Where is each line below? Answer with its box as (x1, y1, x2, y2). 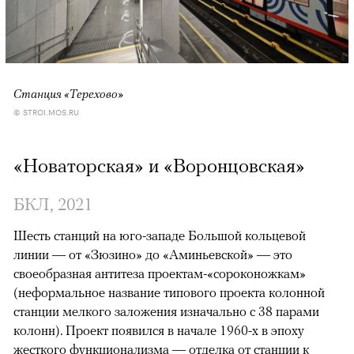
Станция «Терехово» (13, 85, 123, 100)
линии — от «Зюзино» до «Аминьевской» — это (13, 246, 292, 262)
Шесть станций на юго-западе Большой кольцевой (13, 227, 306, 243)
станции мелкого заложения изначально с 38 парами (13, 303, 319, 319)
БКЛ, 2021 (13, 193, 92, 214)
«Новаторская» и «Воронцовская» (13, 153, 305, 176)
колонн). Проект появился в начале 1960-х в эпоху (13, 322, 304, 338)
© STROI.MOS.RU (13, 104, 79, 118)
